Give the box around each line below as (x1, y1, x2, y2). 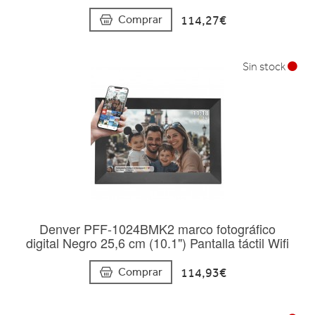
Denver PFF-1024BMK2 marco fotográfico (39, 219, 276, 238)
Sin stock (243, 60, 288, 73)
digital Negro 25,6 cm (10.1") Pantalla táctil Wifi (26, 233, 289, 252)
